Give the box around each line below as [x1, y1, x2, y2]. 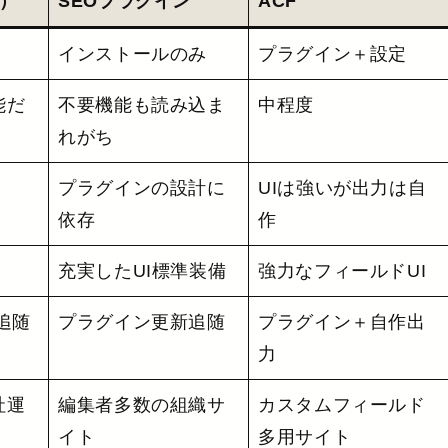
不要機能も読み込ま [58, 94, 226, 115]
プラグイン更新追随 [58, 311, 226, 332]
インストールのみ [58, 43, 208, 64]
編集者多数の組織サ [58, 394, 226, 415]
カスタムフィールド [258, 394, 426, 415]
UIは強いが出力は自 [258, 177, 427, 198]
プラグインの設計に [58, 177, 226, 198]
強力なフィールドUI [258, 260, 427, 281]
